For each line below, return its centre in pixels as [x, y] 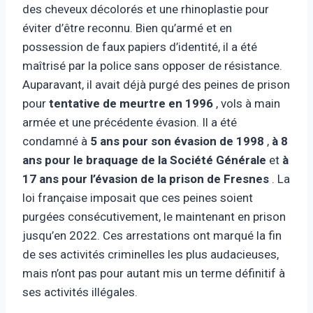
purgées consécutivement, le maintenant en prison [154, 216]
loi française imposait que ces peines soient [138, 197]
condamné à [56, 141]
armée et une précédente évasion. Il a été [130, 122]
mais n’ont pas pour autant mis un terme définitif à [154, 273]
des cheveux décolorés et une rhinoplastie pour [146, 9]
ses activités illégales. [80, 292]
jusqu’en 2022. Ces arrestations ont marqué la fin [152, 235]
